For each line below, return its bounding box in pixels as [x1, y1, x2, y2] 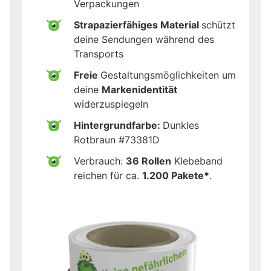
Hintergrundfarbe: [74, 119, 163, 131]
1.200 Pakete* [142, 169, 209, 181]
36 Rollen [126, 154, 171, 167]
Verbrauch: [74, 154, 126, 167]
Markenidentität [102, 83, 177, 96]
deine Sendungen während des [74, 33, 214, 45]
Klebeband [171, 154, 223, 167]
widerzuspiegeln [74, 97, 148, 110]
